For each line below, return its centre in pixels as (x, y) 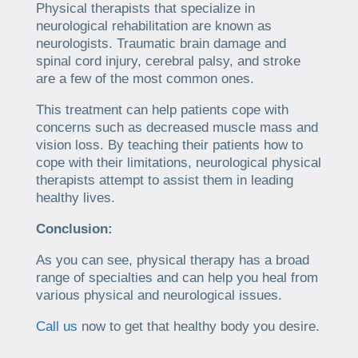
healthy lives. (75, 197)
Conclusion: (74, 229)
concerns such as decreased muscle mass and (177, 127)
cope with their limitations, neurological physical (178, 162)
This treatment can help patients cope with (162, 109)
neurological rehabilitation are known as (153, 26)
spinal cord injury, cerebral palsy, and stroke (168, 61)
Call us (56, 326)
